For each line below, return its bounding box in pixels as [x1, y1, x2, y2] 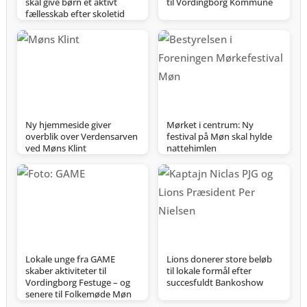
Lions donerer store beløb [167, 253, 273, 265]
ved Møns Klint [25, 142, 86, 154]
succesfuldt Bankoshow [167, 276, 264, 288]
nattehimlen [167, 142, 217, 154]
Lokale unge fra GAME [25, 253, 115, 265]
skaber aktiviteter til [25, 265, 106, 277]
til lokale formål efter [167, 265, 252, 277]
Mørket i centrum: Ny [167, 119, 254, 131]
